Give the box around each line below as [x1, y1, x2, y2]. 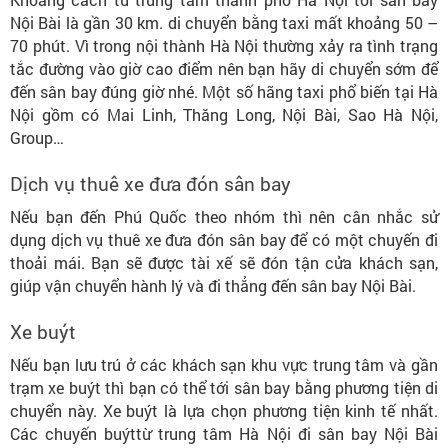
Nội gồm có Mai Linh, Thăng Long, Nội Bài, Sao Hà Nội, [10, 103, 438, 125]
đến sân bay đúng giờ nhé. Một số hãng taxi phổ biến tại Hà [10, 80, 438, 102]
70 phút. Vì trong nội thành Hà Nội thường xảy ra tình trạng [10, 34, 438, 56]
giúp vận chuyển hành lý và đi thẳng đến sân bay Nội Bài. [10, 274, 416, 296]
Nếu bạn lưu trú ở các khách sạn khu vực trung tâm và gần [10, 353, 438, 375]
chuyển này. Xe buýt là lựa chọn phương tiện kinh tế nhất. [10, 399, 438, 421]
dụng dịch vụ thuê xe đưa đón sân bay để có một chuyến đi [10, 228, 438, 250]
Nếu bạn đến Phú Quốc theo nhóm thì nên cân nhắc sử [10, 205, 438, 227]
